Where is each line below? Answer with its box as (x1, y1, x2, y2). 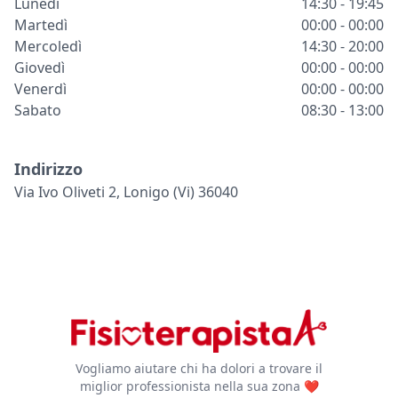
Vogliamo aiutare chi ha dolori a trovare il (76, 360, 322, 378)
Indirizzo (14, 157, 83, 179)
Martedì (14, 14, 68, 35)
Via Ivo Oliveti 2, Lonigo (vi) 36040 (14, 181, 238, 202)
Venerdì (14, 78, 67, 99)
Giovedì (14, 57, 65, 77)
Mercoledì (14, 36, 82, 56)
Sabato (14, 99, 61, 120)
